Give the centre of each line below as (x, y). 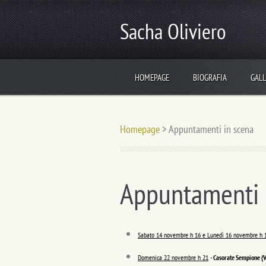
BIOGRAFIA (210, 77)
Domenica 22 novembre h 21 (173, 257)
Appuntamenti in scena (211, 129)
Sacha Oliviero (173, 31)
